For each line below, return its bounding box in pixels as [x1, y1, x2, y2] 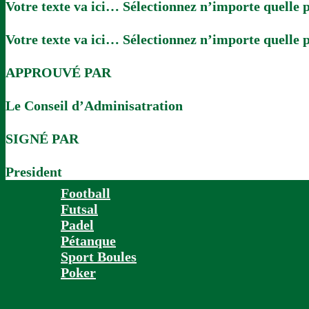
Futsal [61, 201, 98, 217]
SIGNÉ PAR [6, 131, 79, 147]
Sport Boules [61, 249, 137, 264]
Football [61, 186, 110, 201]
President [6, 164, 62, 180]
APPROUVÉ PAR [6, 65, 111, 81]
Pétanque [61, 233, 116, 248]
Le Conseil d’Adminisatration [6, 98, 183, 114]
